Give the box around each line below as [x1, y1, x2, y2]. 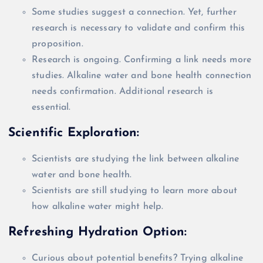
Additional [119, 86, 165, 96]
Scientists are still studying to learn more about [32, 186, 237, 195]
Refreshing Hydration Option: [8, 226, 187, 239]
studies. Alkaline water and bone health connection [32, 70, 252, 80]
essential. [32, 102, 71, 112]
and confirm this [171, 23, 245, 33]
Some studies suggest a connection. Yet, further [32, 7, 237, 17]
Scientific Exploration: [8, 127, 140, 140]
